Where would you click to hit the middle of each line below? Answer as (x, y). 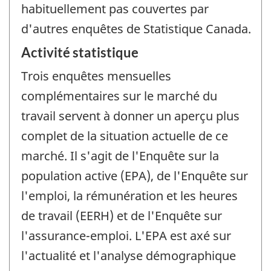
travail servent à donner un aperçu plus (130, 116)
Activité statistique (80, 53)
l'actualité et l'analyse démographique (129, 256)
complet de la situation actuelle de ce (125, 136)
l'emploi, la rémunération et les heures (129, 196)
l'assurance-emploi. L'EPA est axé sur (126, 236)
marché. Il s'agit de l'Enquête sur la (120, 156)
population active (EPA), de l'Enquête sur (135, 176)
